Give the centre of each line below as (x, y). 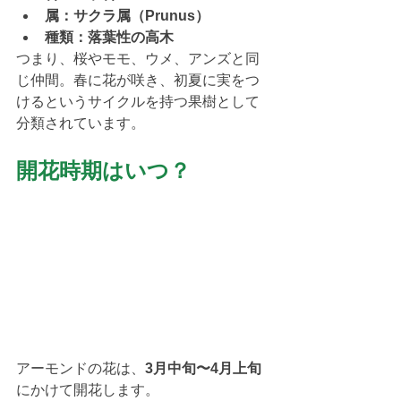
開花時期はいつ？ (103, 171)
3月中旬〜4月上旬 (203, 368)
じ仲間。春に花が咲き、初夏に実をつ (138, 80)
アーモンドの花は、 (81, 368)
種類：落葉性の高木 (109, 37)
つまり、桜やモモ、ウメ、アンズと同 (138, 59)
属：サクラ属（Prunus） (127, 16)
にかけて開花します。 (88, 389)
